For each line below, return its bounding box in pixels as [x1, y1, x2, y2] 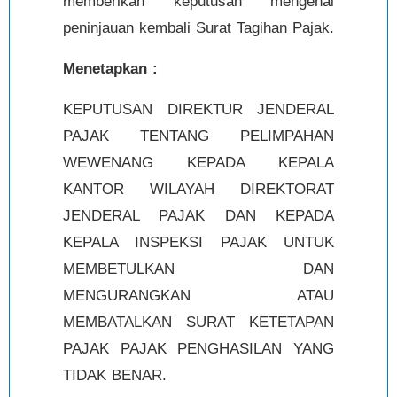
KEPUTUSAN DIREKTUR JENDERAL [63, 100, 334, 118]
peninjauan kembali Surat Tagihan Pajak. [63, 19, 334, 36]
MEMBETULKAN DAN [63, 260, 334, 277]
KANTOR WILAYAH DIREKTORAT [63, 180, 334, 198]
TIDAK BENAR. [63, 366, 167, 384]
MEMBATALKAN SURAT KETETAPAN [63, 313, 334, 331]
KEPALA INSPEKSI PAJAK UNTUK [63, 233, 334, 251]
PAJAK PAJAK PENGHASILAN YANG [63, 339, 334, 357]
